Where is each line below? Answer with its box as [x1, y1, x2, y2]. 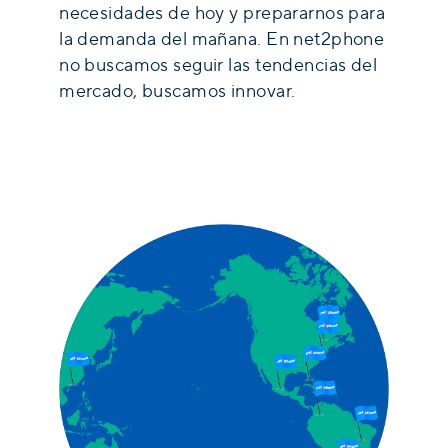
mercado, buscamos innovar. [59, 78, 296, 105]
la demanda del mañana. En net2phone [59, 26, 385, 53]
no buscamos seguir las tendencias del [59, 52, 378, 79]
